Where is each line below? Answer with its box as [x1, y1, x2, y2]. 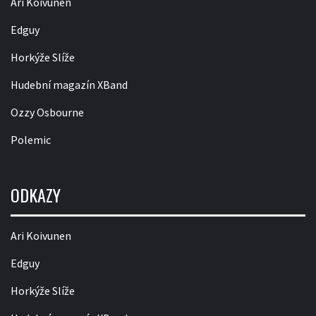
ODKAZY [11, 182, 61, 208]
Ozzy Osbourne [11, 105, 84, 120]
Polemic [11, 133, 51, 147]
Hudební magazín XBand [11, 78, 128, 92]
